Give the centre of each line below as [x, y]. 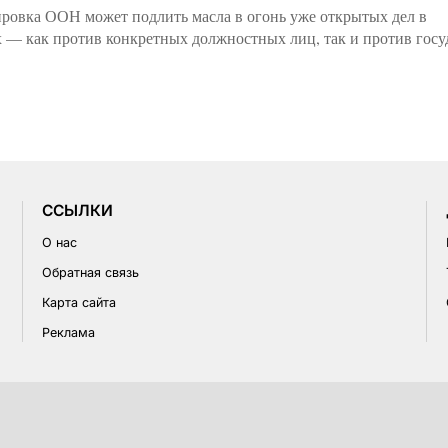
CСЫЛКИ [77, 210]
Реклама [68, 332]
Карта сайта [78, 302]
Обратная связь [90, 272]
